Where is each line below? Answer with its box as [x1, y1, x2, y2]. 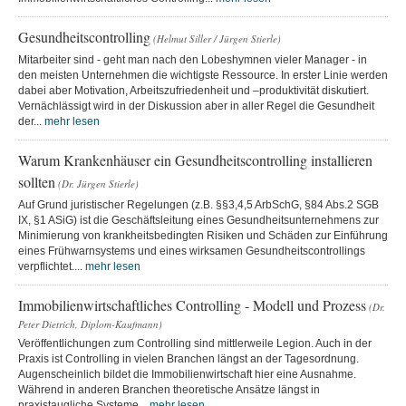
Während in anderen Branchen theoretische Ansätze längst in [18, 382, 320, 396]
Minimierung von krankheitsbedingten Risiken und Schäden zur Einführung [18, 228, 388, 242]
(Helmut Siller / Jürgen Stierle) [153, 31, 281, 45]
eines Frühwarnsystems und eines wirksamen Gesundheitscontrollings [18, 244, 365, 257]
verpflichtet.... [18, 259, 85, 273]
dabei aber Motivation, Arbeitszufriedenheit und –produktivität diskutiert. [18, 83, 369, 97]
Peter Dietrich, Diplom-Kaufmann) [18, 316, 162, 331]
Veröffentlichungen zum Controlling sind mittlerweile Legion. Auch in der [18, 336, 372, 350]
